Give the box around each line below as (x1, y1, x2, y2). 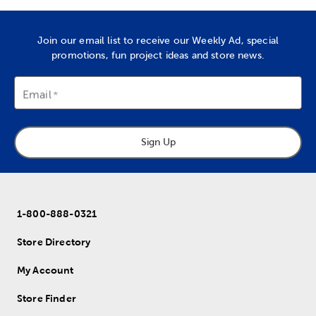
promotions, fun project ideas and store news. (51, 49, 265, 61)
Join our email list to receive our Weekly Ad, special (37, 34, 279, 46)
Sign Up (140, 136, 176, 148)
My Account (17, 264, 74, 276)
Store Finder (17, 292, 76, 304)
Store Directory (17, 236, 91, 248)
